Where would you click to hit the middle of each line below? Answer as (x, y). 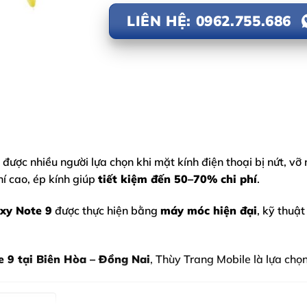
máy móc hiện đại (209, 210)
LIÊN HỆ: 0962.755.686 (209, 21)
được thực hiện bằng (106, 210)
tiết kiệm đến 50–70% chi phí (177, 179)
